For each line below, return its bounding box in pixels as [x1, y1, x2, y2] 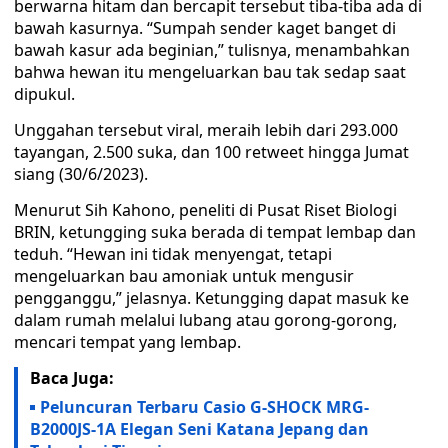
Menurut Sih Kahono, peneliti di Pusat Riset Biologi [14, 199, 397, 221]
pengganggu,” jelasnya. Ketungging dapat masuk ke [14, 287, 409, 309]
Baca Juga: [30, 367, 114, 389]
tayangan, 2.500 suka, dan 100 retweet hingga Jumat [14, 141, 409, 163]
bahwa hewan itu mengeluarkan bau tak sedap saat [14, 61, 406, 83]
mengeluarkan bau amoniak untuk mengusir [14, 265, 354, 287]
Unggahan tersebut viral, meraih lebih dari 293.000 [14, 119, 398, 141]
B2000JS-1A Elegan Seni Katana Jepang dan [30, 418, 369, 440]
